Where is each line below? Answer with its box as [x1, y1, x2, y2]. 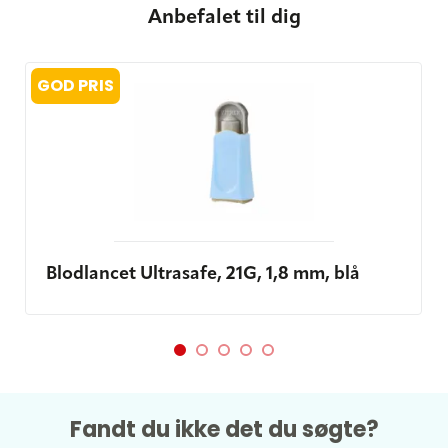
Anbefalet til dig [147, 8, 301, 29]
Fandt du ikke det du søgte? [69, 414, 379, 446]
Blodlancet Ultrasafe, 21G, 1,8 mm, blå [46, 265, 360, 284]
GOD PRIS [37, 74, 114, 98]
